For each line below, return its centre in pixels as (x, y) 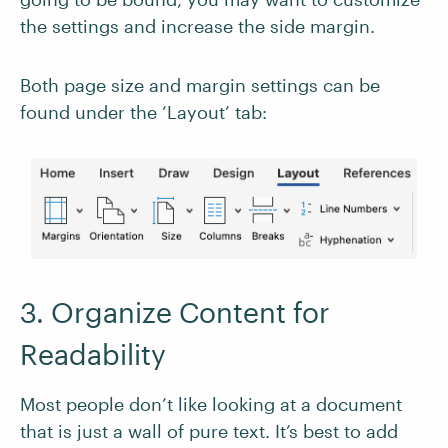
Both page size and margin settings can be (200, 85)
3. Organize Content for (175, 312)
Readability (93, 354)
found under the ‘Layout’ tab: (143, 112)
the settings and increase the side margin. (197, 26)
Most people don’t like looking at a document (211, 404)
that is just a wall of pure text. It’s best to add (209, 431)
